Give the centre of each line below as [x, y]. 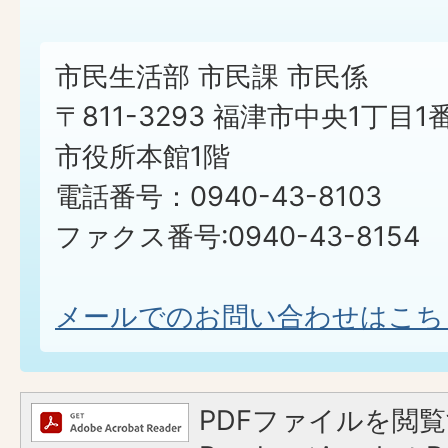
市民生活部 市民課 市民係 [211, 77]
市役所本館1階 [142, 157]
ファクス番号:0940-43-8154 [237, 237]
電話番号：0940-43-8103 [218, 197]
